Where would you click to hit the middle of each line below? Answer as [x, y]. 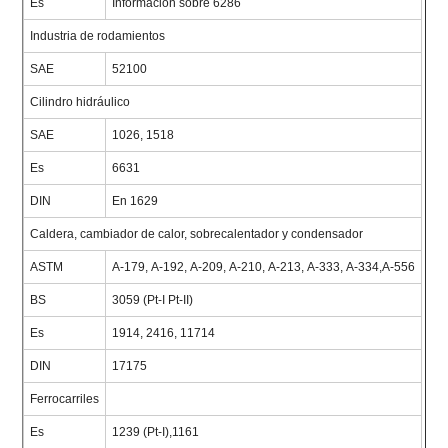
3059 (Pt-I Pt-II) [153, 300]
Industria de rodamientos [98, 36]
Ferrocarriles [65, 399]
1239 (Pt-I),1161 [156, 432]
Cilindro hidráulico [80, 102]
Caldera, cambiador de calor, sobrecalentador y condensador [197, 234]
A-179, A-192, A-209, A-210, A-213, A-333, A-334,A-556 [264, 267]
